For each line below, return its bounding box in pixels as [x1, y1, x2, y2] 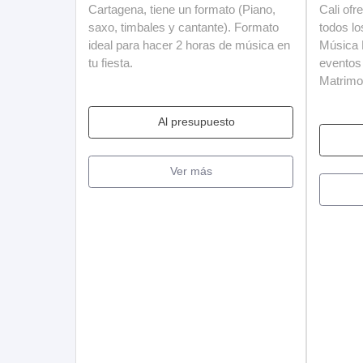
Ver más [169, 164, 212, 178]
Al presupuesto [158, 115, 235, 129]
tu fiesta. [88, 55, 133, 70]
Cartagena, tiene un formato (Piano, [88, 2, 275, 16]
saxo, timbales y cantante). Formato [88, 19, 279, 34]
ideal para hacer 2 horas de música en [88, 37, 290, 52]
